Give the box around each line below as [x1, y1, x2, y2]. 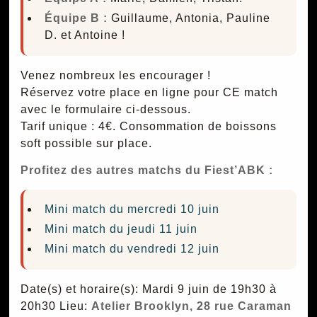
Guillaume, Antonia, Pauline [108, 12, 271, 25]
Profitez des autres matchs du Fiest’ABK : [20, 164, 273, 177]
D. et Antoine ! [45, 29, 126, 42]
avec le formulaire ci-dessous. [20, 103, 191, 115]
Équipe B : [45, 12, 108, 25]
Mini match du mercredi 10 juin [45, 203, 220, 216]
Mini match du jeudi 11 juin [45, 223, 198, 236]
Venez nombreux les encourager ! [20, 69, 211, 81]
